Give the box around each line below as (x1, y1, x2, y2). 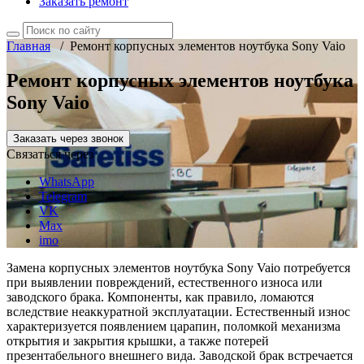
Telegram (39, 188, 87, 203)
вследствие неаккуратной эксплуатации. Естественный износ (6, 304, 350, 318)
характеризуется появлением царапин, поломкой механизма (6, 318, 340, 333)
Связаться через (6, 146, 93, 161)
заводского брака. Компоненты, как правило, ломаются (6, 289, 314, 304)
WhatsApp (39, 174, 94, 188)
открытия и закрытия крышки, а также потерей (6, 333, 269, 348)
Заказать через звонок (13, 132, 123, 145)
